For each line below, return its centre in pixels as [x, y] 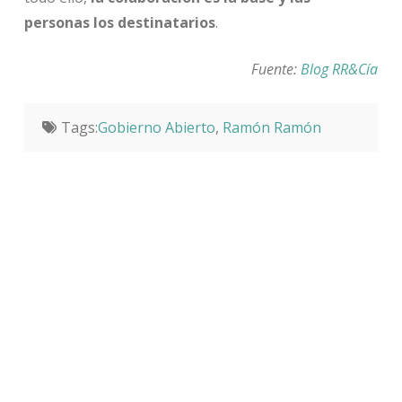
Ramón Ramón [271, 128]
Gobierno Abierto [156, 128]
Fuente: [276, 70]
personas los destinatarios [119, 23]
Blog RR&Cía [340, 70]
